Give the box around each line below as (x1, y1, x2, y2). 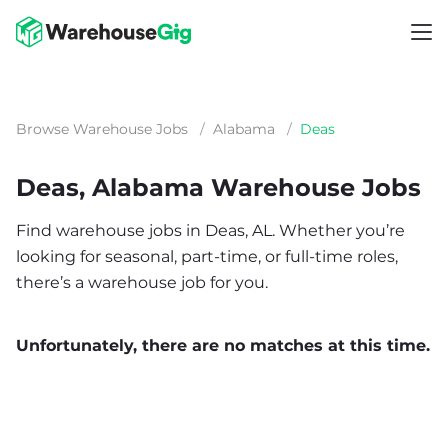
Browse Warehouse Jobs (16, 120, 188, 138)
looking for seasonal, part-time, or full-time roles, (16, 247, 398, 266)
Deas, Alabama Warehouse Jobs (16, 173, 421, 202)
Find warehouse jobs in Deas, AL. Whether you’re (16, 221, 405, 240)
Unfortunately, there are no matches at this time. (16, 336, 430, 355)
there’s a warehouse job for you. (16, 273, 268, 292)
